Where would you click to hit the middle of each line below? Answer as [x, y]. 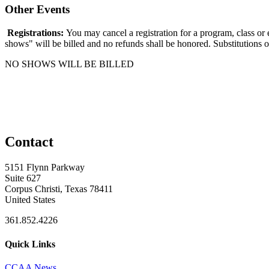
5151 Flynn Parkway [45, 168]
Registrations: [35, 32]
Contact [29, 142]
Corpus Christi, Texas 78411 [59, 189]
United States [30, 200]
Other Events [37, 9]
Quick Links [30, 244]
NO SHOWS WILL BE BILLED [69, 64]
